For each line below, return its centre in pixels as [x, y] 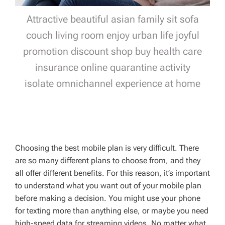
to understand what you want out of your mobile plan [108, 186]
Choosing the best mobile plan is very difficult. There [107, 148]
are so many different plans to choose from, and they [108, 161]
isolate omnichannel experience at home [113, 84]
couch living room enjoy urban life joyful [113, 35]
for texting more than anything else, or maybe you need [112, 211]
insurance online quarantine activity [113, 68]
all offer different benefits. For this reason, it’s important [113, 173]
